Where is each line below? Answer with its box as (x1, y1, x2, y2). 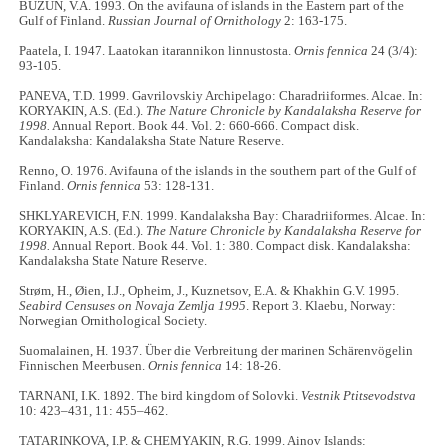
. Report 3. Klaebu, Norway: (246, 299, 397, 314)
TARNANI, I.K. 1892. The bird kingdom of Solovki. (19, 389, 302, 404)
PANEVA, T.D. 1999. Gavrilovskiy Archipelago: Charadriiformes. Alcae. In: (19, 89, 424, 104)
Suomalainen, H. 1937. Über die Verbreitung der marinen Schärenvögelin (19, 344, 414, 359)
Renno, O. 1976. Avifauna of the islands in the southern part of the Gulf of (19, 164, 417, 179)
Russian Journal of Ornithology (108, 14, 282, 29)
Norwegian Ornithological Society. (19, 314, 208, 329)
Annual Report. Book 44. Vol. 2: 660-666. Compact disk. (50, 119, 360, 134)
